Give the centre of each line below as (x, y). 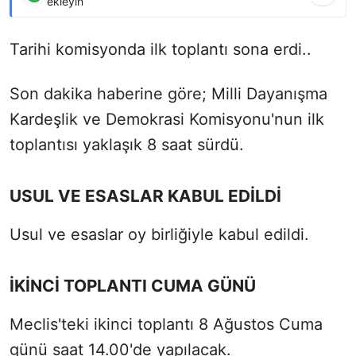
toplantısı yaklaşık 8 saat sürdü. (127, 144)
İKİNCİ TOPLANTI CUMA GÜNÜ (133, 285)
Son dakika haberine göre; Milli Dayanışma (168, 93)
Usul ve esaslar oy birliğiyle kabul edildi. (159, 234)
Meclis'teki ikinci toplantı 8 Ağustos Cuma (166, 324)
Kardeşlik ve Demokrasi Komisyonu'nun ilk (167, 119)
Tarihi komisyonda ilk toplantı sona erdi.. (161, 49)
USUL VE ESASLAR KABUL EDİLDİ (145, 195)
